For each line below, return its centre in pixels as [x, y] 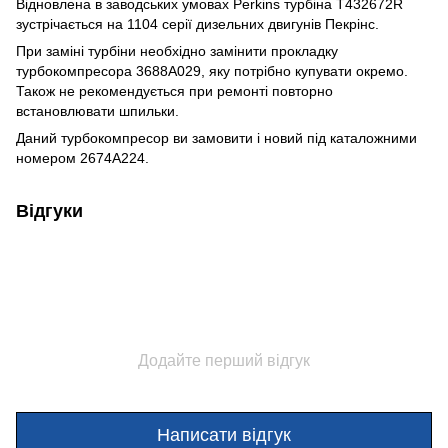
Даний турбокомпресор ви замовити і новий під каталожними [216, 137]
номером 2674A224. [82, 157]
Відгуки [49, 210]
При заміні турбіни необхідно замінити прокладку [177, 50]
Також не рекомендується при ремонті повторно [174, 90]
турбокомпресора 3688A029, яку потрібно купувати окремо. [212, 70]
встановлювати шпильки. [97, 110]
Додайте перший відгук [224, 360]
